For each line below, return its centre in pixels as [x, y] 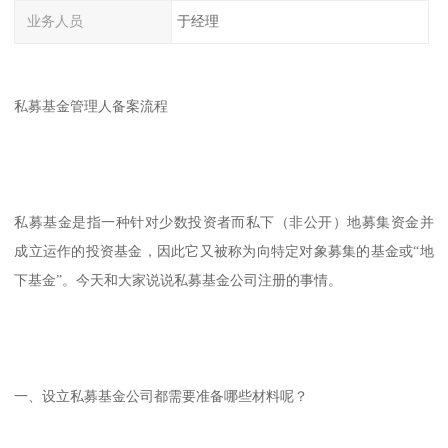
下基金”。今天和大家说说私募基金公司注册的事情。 [178, 280]
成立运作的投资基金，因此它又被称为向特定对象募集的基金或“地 [224, 251]
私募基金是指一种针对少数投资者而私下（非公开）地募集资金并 [224, 222]
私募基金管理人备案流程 [95, 106]
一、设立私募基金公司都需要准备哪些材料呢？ [161, 396]
